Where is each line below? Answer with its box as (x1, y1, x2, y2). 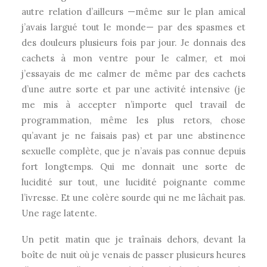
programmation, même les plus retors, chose (21, 114, 246, 126)
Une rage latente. (21, 207, 97, 219)
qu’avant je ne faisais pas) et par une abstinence (21, 130, 246, 141)
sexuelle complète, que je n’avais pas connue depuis (21, 145, 246, 157)
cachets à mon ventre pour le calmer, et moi (21, 52, 246, 64)
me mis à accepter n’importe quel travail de (21, 99, 246, 110)
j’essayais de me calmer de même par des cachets (21, 68, 246, 79)
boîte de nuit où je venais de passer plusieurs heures (21, 249, 246, 260)
